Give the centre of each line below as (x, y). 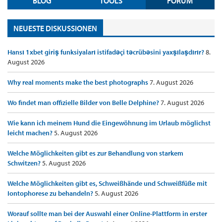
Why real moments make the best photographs (79, 83)
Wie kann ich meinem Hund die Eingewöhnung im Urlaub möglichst (109, 123)
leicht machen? (31, 133)
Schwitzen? (25, 163)
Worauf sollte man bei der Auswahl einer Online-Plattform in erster (107, 214)
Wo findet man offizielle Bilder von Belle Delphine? (84, 103)
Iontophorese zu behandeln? (51, 194)
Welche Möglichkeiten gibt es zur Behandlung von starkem (95, 153)
